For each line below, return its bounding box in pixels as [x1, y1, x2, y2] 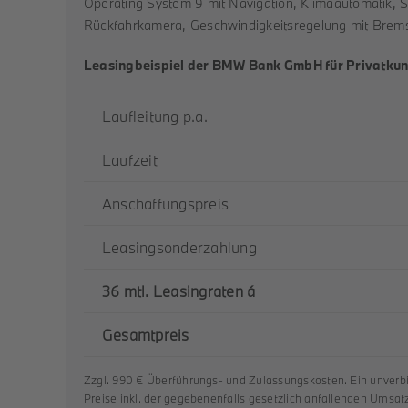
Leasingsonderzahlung [101, 238, 257, 257]
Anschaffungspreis [101, 194, 229, 213]
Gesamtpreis [101, 325, 189, 344]
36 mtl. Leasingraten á [101, 281, 256, 301]
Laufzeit [101, 150, 158, 169]
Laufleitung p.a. [101, 107, 208, 126]
